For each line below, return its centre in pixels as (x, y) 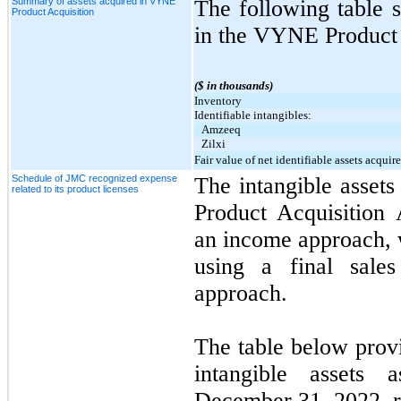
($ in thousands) (234, 85)
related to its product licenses (75, 188)
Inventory (218, 100)
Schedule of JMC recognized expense (94, 178)
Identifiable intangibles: (253, 115)
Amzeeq (221, 129)
